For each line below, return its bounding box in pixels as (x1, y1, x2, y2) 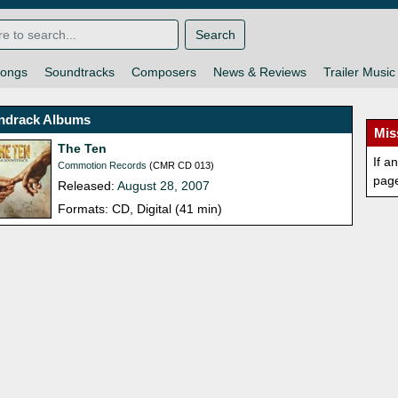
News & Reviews (212, 65, 306, 80)
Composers (131, 65, 196, 80)
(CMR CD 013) (147, 160, 215, 171)
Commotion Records (58, 160, 147, 171)
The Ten (58, 141, 107, 156)
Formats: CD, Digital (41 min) (58, 202, 223, 217)
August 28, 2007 (117, 179, 211, 194)
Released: (58, 179, 118, 194)
